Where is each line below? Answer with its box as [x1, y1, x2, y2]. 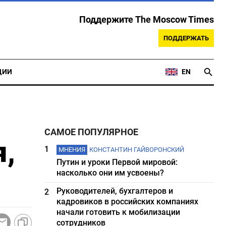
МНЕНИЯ [59, 146, 86, 153]
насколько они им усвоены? [56, 168, 164, 178]
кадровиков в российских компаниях [56, 197, 199, 206]
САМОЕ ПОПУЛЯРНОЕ [44, 127, 139, 137]
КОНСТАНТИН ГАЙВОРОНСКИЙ [89, 146, 185, 153]
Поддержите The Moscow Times [79, 15, 214, 25]
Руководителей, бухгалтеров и [56, 186, 174, 196]
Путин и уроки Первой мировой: [56, 157, 178, 167]
